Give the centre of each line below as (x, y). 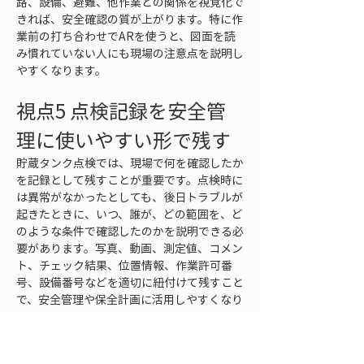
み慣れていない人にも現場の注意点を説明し (130, 53)
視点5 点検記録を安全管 (121, 110)
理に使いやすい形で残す (123, 140)
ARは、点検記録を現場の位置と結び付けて (126, 350)
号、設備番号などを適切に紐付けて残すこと (130, 282)
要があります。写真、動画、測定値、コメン (130, 248)
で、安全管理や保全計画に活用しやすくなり (130, 299)
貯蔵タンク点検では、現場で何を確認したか (130, 162)
